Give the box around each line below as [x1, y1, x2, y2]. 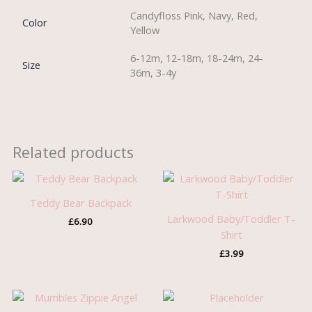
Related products [12, 141, 134, 162]
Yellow [130, 23, 160, 38]
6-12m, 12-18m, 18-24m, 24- [130, 51, 264, 65]
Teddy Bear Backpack [29, 195, 132, 210]
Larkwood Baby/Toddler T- [167, 211, 296, 226]
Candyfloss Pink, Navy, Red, [130, 8, 258, 23]
